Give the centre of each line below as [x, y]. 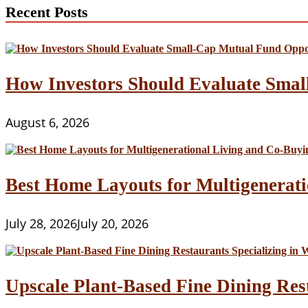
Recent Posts [47, 13]
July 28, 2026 [41, 223]
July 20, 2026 [113, 223]
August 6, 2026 [47, 122]
